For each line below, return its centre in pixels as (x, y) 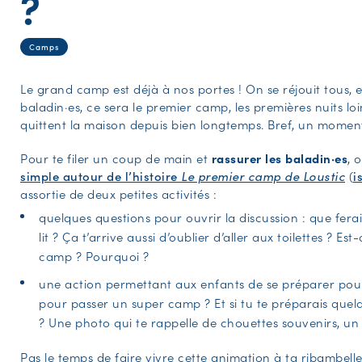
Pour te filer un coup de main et (116, 158)
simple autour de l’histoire (101, 175)
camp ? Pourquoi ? (94, 255)
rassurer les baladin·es (279, 158)
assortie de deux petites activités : (120, 193)
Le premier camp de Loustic (263, 175)
